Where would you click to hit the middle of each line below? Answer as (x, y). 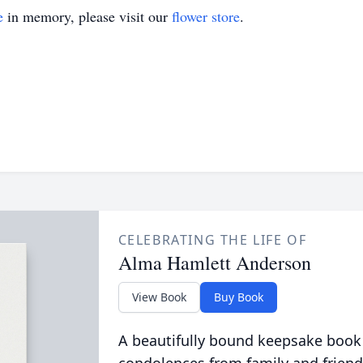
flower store (206, 16)
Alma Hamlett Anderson (214, 263)
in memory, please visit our (88, 16)
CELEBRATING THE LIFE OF (212, 240)
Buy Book (238, 297)
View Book (159, 297)
